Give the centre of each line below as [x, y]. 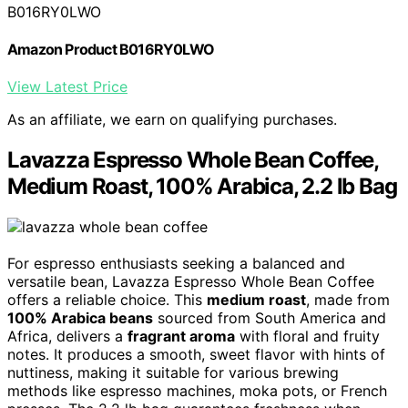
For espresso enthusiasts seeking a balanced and [176, 264]
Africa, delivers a [67, 337]
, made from [348, 300]
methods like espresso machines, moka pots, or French [197, 391]
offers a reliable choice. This [107, 300]
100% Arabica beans [80, 318]
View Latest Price [67, 87]
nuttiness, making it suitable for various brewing [173, 373]
